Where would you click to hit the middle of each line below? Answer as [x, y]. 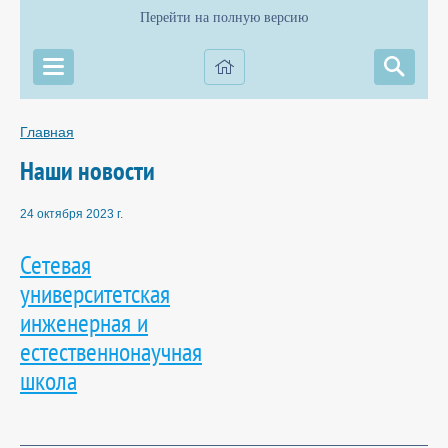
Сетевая [55, 263]
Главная [47, 132]
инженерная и [84, 321]
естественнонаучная [111, 350]
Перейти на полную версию [224, 17]
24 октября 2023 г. [71, 214]
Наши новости [87, 170]
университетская [95, 292]
